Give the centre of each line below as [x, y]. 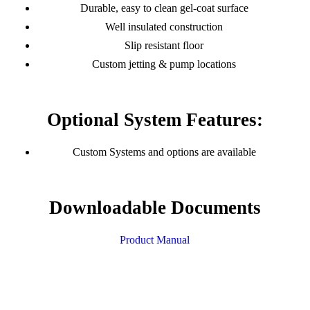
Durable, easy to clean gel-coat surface [164, 8]
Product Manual [155, 239]
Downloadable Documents [155, 208]
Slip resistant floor [164, 46]
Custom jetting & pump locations [164, 64]
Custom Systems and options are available [164, 152]
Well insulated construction [164, 27]
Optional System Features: [155, 120]
